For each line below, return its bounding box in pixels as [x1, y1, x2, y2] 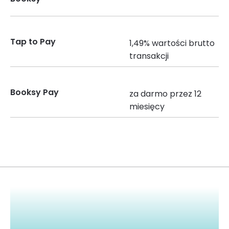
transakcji [129, 50, 169, 62]
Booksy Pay [10, 86, 59, 98]
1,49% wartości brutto [129, 37, 215, 49]
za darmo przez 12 [129, 87, 201, 100]
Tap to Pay [10, 35, 56, 48]
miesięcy [129, 100, 165, 112]
